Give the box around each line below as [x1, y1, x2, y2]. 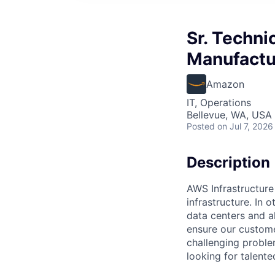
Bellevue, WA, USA [187, 109, 272, 121]
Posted [187, 121, 215, 131]
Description [187, 153, 270, 171]
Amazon [206, 78, 244, 90]
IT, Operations [187, 96, 251, 109]
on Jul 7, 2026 [217, 121, 273, 131]
